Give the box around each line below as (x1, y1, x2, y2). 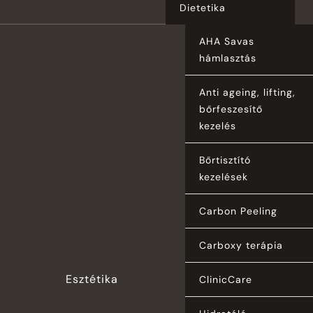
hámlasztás (198, 51, 256, 64)
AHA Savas (198, 34, 254, 48)
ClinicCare (198, 272, 252, 286)
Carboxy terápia (198, 238, 283, 252)
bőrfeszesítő (198, 102, 263, 115)
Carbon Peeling (198, 204, 277, 217)
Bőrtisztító (198, 153, 251, 166)
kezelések (198, 170, 248, 183)
